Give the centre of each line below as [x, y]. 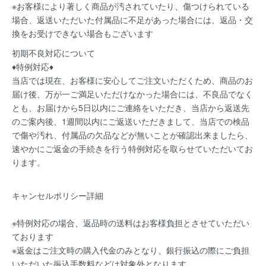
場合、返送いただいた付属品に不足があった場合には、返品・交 [132, 19]
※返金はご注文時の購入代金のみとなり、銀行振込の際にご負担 [131, 250]
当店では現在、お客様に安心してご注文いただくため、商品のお [132, 80]
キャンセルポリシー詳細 [58, 195]
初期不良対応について [53, 53]
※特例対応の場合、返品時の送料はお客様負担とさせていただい [131, 222]
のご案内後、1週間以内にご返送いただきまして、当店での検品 [131, 121]
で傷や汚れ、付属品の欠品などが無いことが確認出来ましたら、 [132, 134]
